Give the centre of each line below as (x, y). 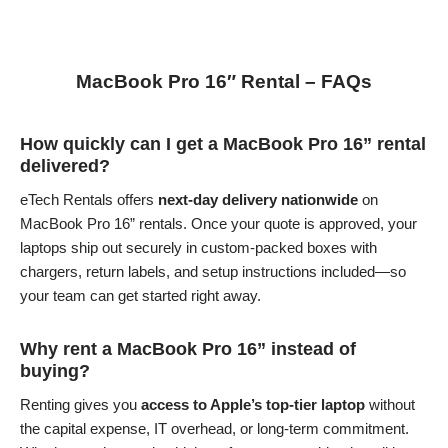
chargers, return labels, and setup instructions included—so (212, 271)
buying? (54, 370)
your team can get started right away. (140, 295)
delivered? (64, 165)
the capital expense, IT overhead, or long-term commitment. (214, 428)
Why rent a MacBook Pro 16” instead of (187, 348)
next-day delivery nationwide (257, 199)
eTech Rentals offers (88, 199)
